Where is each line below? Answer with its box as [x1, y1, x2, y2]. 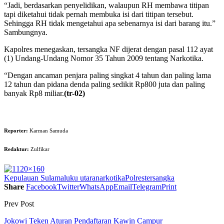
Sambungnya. [4, 27, 47, 36]
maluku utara [54, 173, 95, 182]
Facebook [26, 182, 57, 191]
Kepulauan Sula [4, 173, 54, 182]
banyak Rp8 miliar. [4, 88, 64, 97]
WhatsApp [79, 182, 113, 191]
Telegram [132, 182, 161, 191]
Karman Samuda [28, 127, 68, 133]
